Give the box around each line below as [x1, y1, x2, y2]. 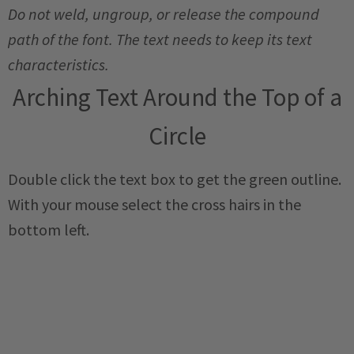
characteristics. [8, 54, 115, 74]
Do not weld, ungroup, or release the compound [8, 3, 319, 24]
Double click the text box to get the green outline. [8, 168, 341, 189]
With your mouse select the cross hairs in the [8, 194, 301, 214]
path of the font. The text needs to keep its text [8, 28, 312, 49]
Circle [148, 119, 206, 151]
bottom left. [8, 219, 92, 239]
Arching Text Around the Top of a [12, 81, 342, 112]
